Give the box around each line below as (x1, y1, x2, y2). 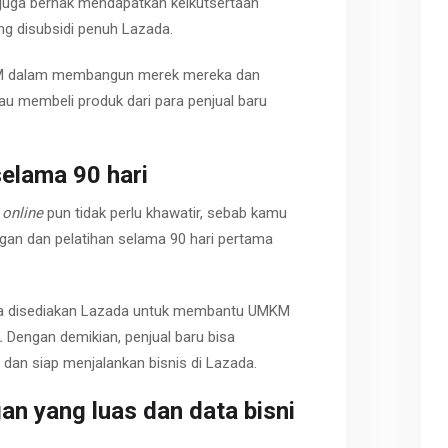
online (2, 204, 43, 223)
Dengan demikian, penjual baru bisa (7, 327, 235, 346)
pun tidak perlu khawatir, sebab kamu (43, 204, 287, 223)
